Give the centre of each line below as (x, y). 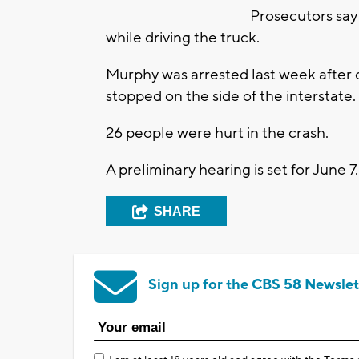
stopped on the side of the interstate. (231, 97)
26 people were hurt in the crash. (217, 133)
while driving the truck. (183, 38)
